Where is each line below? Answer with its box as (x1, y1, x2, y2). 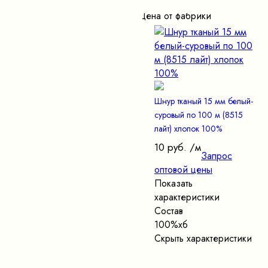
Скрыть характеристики (154, 232, 252, 246)
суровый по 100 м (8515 (154, 109, 243, 121)
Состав (154, 204, 183, 218)
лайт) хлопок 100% (154, 123, 222, 135)
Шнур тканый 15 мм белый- (154, 95, 253, 108)
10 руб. (154, 140, 187, 155)
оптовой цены (154, 163, 212, 177)
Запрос (201, 149, 232, 163)
